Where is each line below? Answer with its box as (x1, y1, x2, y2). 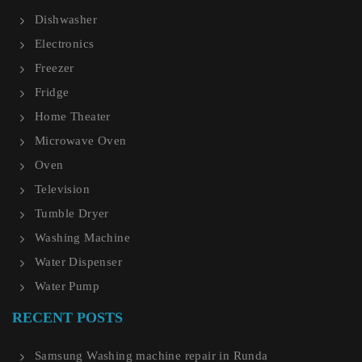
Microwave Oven (35, 134, 127, 148)
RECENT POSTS (12, 309, 123, 326)
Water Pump (35, 280, 99, 293)
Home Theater (35, 110, 111, 124)
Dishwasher (35, 13, 97, 27)
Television (35, 183, 90, 196)
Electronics (35, 37, 95, 51)
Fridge (35, 86, 69, 99)
